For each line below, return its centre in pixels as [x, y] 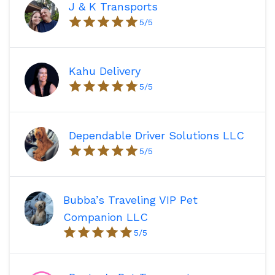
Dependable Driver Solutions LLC [157, 136]
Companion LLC [106, 217]
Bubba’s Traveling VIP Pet [131, 200]
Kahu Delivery [105, 71]
